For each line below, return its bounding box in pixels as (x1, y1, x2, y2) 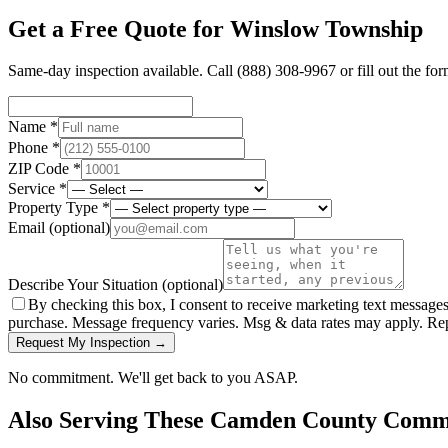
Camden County (210, 407, 377, 434)
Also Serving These (8, 407, 210, 434)
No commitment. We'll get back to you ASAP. (8, 369, 298, 387)
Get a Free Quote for (8, 15, 230, 42)
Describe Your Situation (8, 276, 162, 294)
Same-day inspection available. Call (8, 62, 237, 80)
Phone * (8, 139, 60, 157)
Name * (8, 118, 58, 136)
